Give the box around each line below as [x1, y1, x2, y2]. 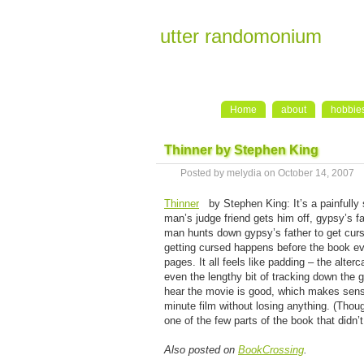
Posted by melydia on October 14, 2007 [180, 167, 354, 179]
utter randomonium [160, 25, 322, 47]
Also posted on [164, 344, 238, 356]
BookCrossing [238, 344, 304, 356]
